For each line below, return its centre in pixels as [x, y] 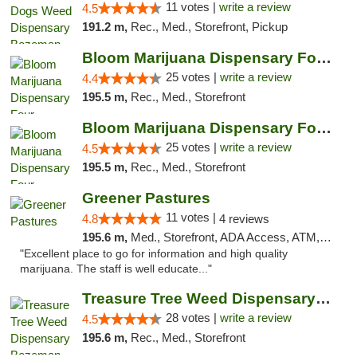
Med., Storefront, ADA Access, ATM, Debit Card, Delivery [225, 237]
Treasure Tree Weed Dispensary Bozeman [323, 298]
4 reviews [244, 219]
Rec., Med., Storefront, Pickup [209, 27]
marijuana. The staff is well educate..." [116, 269]
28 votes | [192, 318]
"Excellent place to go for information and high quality [154, 254]
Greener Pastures [146, 198]
